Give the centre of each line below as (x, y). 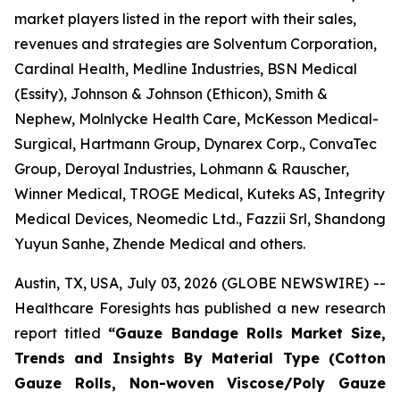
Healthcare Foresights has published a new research (200, 308)
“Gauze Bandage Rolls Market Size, (247, 333)
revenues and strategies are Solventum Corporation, (196, 44)
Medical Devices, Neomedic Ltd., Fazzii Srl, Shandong (200, 219)
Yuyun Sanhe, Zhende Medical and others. (160, 244)
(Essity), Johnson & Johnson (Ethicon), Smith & (171, 94)
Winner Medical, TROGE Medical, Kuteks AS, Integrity (200, 194)
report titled (62, 333)
